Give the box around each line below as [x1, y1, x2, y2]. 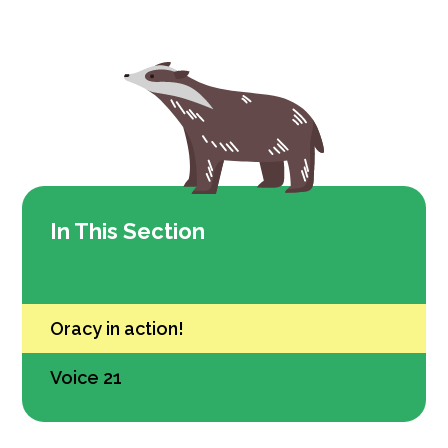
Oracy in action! [50, 318, 185, 340]
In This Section [50, 218, 206, 245]
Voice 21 [50, 367, 123, 389]
